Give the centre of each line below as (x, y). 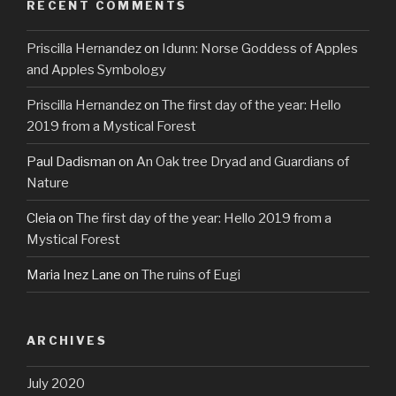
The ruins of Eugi (191, 274)
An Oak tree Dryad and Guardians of (243, 161)
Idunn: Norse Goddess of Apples (260, 48)
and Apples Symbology (96, 69)
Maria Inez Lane (74, 274)
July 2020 (56, 384)
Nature (48, 183)
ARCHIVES (67, 341)
